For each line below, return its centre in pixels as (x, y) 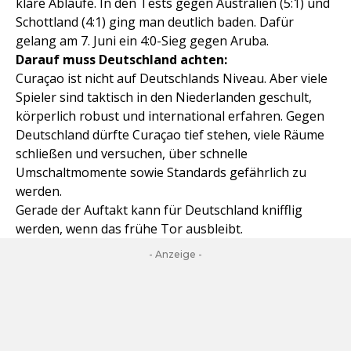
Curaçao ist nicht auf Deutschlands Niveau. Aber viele (172, 79)
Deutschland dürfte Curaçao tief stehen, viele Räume (170, 135)
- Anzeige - (175, 255)
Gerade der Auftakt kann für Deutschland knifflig (159, 210)
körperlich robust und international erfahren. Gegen (170, 116)
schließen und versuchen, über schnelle (132, 154)
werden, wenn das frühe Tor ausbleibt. (129, 229)
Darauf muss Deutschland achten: (121, 60)
